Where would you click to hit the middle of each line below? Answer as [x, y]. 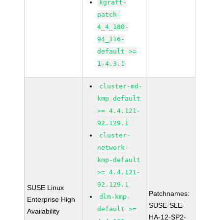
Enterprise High [51, 199]
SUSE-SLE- [167, 205]
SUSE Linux [46, 188]
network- [113, 148]
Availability [43, 211]
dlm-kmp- [115, 197]
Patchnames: [169, 193]
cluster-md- [121, 86]
